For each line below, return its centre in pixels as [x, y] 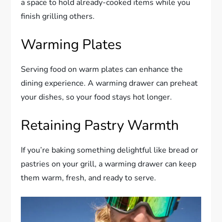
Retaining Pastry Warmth [100, 125]
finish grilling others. [58, 16]
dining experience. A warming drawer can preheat [110, 83]
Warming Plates [71, 44]
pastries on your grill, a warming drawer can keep [109, 164]
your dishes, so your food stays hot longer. [97, 97]
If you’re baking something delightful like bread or [110, 150]
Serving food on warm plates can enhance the [102, 69]
